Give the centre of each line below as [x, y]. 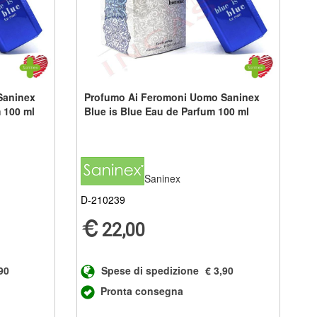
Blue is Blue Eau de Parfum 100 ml [167, 111]
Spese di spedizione [150, 270]
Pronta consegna [142, 290]
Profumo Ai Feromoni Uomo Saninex [172, 97]
